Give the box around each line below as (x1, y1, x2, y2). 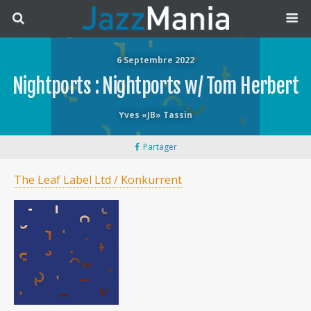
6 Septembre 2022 (117, 54, 194, 66)
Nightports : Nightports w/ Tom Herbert (12, 74, 299, 99)
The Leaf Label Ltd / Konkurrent (14, 172, 182, 187)
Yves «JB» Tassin (119, 109, 192, 121)
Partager (142, 141, 177, 153)
